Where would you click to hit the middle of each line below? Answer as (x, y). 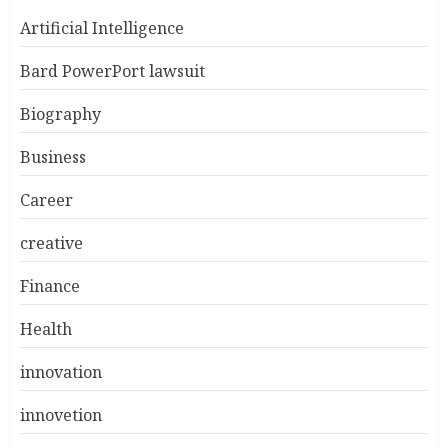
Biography (60, 114)
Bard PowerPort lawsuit (112, 71)
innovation (61, 372)
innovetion (61, 415)
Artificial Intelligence (102, 28)
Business (53, 157)
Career (46, 200)
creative (51, 243)
